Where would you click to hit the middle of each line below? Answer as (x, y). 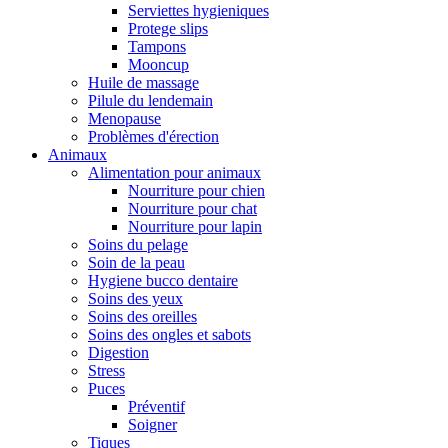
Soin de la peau (136, 262)
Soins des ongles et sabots (169, 334)
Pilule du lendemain (150, 100)
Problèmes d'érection (153, 136)
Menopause (124, 118)
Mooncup (158, 64)
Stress (106, 370)
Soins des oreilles (142, 316)
